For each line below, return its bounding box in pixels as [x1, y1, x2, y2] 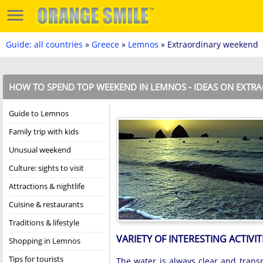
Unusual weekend [9, 144, 71, 155]
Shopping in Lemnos [9, 235, 80, 246]
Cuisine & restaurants [9, 199, 83, 210]
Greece [92, 39, 119, 50]
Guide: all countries [6, 39, 83, 50]
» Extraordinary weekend [159, 39, 258, 50]
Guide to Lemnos [9, 108, 69, 119]
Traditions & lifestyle [9, 217, 79, 228]
